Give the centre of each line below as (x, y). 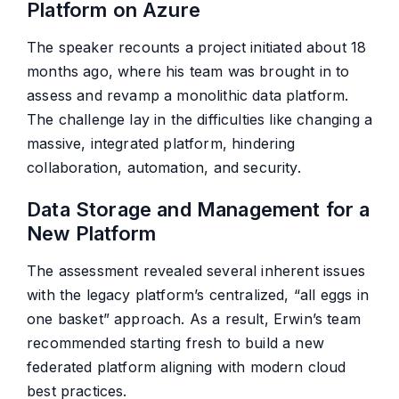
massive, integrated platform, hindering (161, 144)
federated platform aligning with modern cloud (187, 367)
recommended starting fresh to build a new (175, 343)
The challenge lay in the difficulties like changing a (200, 120)
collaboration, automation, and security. (164, 168)
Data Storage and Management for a (199, 210)
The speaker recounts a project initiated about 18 (197, 48)
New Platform (92, 234)
